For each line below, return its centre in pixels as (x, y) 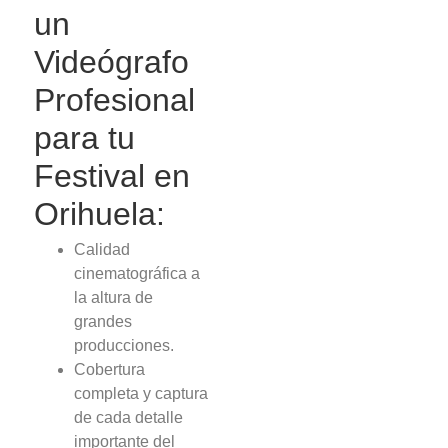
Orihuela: (100, 213)
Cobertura (110, 369)
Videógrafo (112, 61)
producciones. (124, 345)
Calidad (102, 249)
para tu (85, 137)
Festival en (112, 175)
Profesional (115, 99)
